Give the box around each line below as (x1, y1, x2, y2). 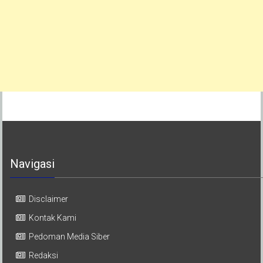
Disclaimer (29, 194, 69, 204)
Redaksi (29, 251, 59, 261)
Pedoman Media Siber (29, 232, 110, 242)
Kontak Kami (29, 213, 77, 223)
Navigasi (10, 157, 55, 171)
